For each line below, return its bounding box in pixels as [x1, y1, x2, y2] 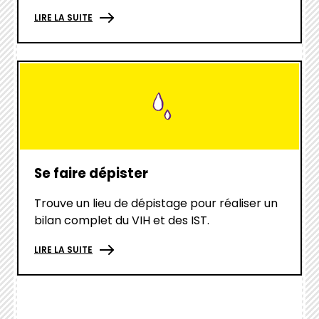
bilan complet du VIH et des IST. [34, 211, 209, 229]
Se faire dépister [34, 163, 148, 183]
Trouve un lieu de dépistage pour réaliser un [34, 194, 278, 211]
